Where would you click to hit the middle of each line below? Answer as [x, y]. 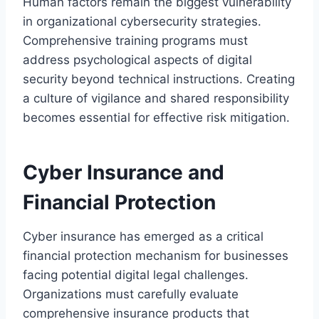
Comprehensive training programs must [135, 40]
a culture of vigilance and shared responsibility [156, 98]
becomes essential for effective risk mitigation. [156, 117]
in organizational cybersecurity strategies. [142, 21]
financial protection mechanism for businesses [156, 255]
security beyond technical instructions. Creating [159, 79]
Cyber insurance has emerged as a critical [143, 236]
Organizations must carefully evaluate [131, 294]
